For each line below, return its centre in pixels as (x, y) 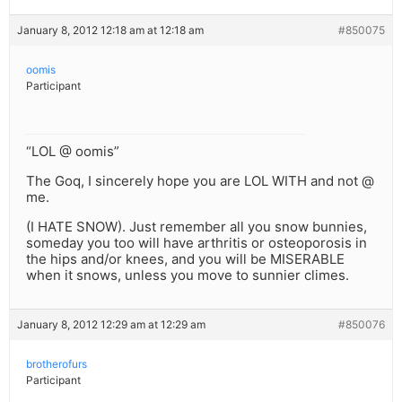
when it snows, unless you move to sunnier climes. (188, 275)
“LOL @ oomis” (73, 152)
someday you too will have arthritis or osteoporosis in (197, 243)
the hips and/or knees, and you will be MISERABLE (185, 259)
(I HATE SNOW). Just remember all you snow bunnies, (197, 227)
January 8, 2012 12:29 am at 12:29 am (111, 325)
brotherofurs (57, 364)
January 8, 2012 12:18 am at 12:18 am (110, 31)
